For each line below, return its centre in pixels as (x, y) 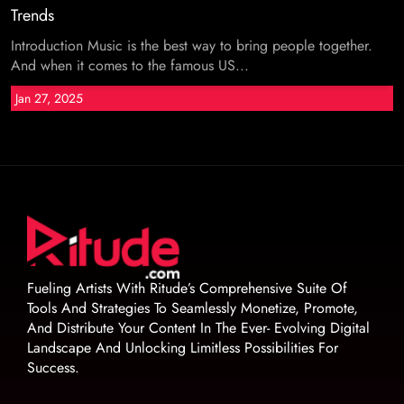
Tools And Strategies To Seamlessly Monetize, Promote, (193, 308)
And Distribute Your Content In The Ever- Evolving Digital (198, 327)
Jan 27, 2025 (49, 98)
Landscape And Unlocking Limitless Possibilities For (183, 347)
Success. (53, 367)
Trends (32, 15)
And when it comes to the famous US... (130, 65)
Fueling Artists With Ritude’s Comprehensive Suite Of (187, 288)
